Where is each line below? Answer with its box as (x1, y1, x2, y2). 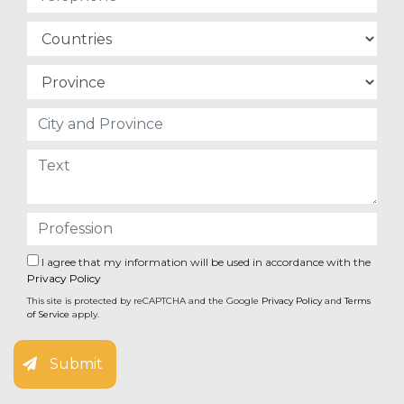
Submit (46, 355, 103, 372)
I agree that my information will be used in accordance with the (39, 255, 371, 269)
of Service (27, 308, 69, 320)
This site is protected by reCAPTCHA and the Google (27, 295, 262, 307)
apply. (69, 308, 99, 320)
